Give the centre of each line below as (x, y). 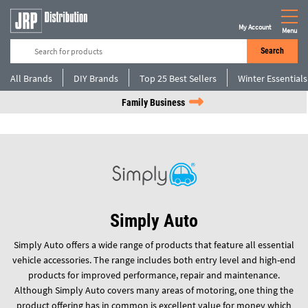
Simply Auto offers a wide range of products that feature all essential (154, 244)
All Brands (31, 78)
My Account (255, 27)
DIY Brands (96, 78)
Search (272, 51)
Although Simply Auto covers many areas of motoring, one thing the (154, 290)
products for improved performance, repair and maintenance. (154, 275)
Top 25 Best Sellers (178, 78)
